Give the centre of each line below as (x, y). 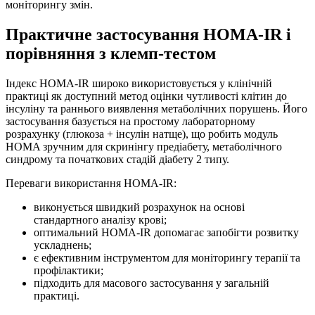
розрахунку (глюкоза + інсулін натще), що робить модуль (142, 134)
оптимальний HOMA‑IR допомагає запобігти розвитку (166, 232)
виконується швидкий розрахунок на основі (139, 207)
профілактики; (69, 270)
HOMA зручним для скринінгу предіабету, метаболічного (144, 146)
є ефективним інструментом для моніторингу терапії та (167, 257)
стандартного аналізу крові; (100, 219)
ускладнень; (63, 245)
